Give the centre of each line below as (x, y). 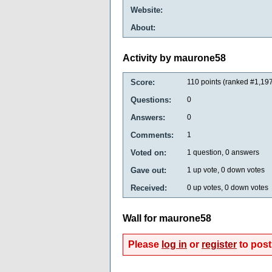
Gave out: (148, 170)
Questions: (151, 100)
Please (145, 244)
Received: (149, 188)
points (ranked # (227, 82)
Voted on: (148, 152)
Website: (147, 10)
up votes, (208, 187)
